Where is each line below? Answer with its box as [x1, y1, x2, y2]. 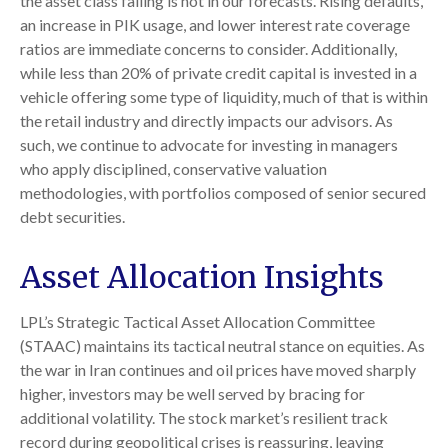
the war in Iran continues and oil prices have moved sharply [20, 359, 416, 379]
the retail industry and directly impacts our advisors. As [20, 110, 393, 130]
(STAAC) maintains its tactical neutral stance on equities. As [20, 335, 425, 355]
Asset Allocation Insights [20, 257, 384, 296]
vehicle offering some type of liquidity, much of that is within [20, 86, 428, 106]
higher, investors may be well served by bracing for [20, 383, 365, 403]
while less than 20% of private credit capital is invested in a [20, 62, 417, 82]
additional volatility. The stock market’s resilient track [20, 407, 388, 427]
